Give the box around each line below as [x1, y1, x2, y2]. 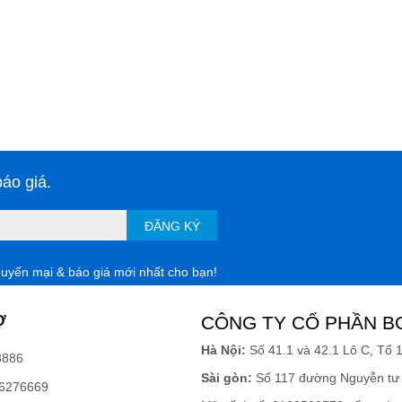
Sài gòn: [201, 371, 252, 386]
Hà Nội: [201, 343, 246, 358]
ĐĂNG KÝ [144, 219, 200, 234]
